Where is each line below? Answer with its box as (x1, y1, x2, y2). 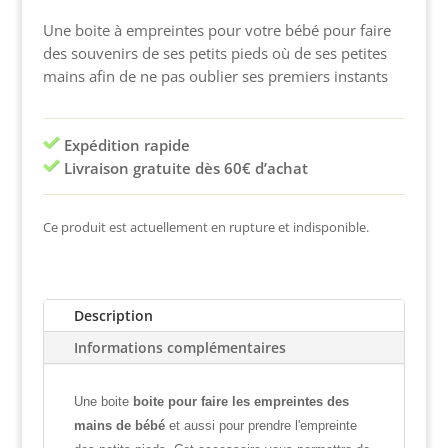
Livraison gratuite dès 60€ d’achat (59, 158, 308, 178)
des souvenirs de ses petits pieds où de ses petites (42, 43, 387, 63)
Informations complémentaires (73, 338, 286, 357)
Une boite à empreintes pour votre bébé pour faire (42, 20, 391, 40)
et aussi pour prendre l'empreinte (164, 418, 357, 433)
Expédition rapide (59, 135, 190, 155)
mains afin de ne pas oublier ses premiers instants (42, 66, 388, 86)
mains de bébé (73, 418, 165, 433)
